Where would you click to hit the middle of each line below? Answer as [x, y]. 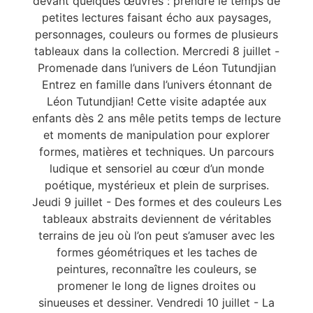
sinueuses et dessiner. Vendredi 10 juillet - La [156, 303]
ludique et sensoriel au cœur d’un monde [156, 169]
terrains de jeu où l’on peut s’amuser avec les [156, 236]
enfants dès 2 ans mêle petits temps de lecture [156, 118]
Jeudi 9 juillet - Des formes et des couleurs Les [156, 202]
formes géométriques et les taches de [156, 253]
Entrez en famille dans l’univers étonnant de [156, 85]
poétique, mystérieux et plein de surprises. [156, 185]
